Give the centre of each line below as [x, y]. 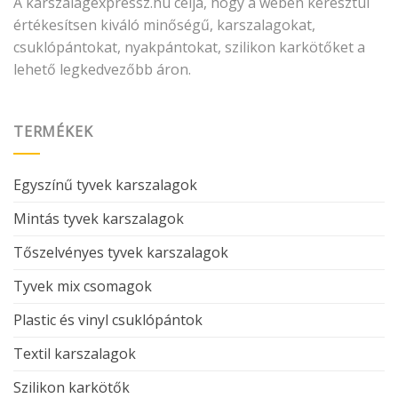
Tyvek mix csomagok [83, 286]
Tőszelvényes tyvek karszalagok [121, 252]
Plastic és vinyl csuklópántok [108, 319]
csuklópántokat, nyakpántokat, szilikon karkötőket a [189, 48]
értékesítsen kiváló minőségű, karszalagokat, [164, 25]
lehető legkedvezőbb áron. [102, 70]
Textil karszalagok [75, 353]
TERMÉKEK [53, 132]
